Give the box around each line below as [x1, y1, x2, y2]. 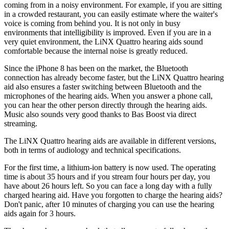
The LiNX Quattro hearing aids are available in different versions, [4, 136, 216, 146]
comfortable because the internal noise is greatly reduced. [4, 47, 190, 56]
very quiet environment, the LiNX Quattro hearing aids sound [4, 37, 203, 47]
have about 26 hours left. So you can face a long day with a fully [4, 181, 212, 191]
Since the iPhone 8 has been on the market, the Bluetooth [4, 64, 188, 73]
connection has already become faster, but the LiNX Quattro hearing [4, 73, 224, 82]
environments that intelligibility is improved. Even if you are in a [4, 28, 211, 37]
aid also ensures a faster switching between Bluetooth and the [4, 82, 201, 91]
